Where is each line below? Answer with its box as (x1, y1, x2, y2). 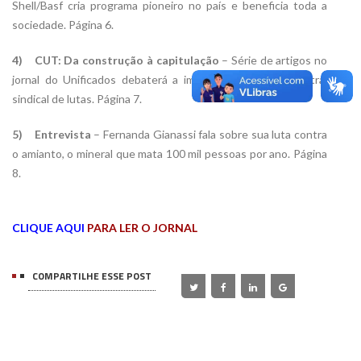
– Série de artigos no (218, 53, 328, 68)
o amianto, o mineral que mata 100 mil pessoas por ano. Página (12, 147, 327, 161)
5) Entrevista (12, 127, 91, 142)
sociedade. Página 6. (12, 18, 114, 32)
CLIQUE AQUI (12, 221, 85, 235)
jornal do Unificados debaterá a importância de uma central (12, 73, 327, 87)
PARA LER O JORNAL (85, 221, 197, 235)
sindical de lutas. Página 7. (12, 92, 142, 106)
